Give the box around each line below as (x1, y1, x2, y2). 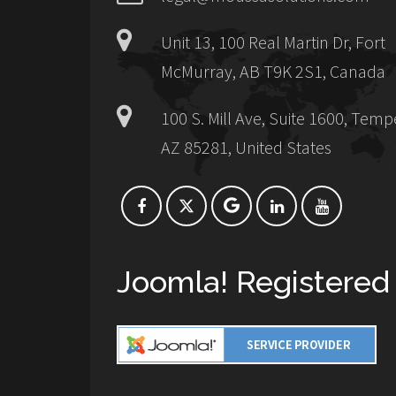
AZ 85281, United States (161, 135, 331, 158)
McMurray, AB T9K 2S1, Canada (161, 59, 385, 82)
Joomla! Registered (117, 264, 390, 301)
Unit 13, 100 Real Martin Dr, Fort (161, 30, 385, 53)
